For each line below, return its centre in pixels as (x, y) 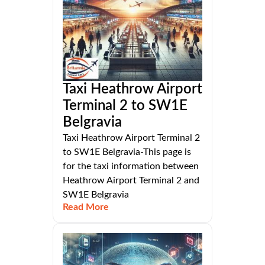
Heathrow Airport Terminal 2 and (131, 180)
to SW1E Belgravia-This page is (127, 152)
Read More (86, 207)
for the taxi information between (131, 166)
